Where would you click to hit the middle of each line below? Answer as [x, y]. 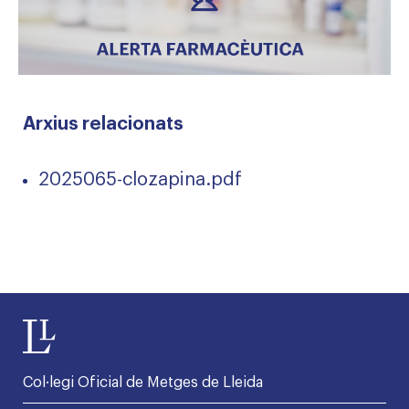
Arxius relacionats [103, 124]
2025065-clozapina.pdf [140, 179]
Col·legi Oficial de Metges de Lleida [143, 382]
